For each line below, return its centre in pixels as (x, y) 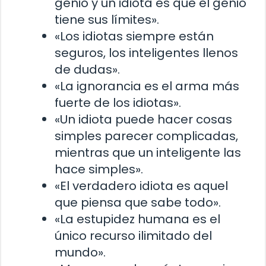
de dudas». (87, 70)
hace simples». (99, 170)
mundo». (80, 253)
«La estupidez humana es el (137, 219)
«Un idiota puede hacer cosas (143, 120)
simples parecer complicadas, (146, 136)
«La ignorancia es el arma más (147, 86)
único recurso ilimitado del (133, 236)
